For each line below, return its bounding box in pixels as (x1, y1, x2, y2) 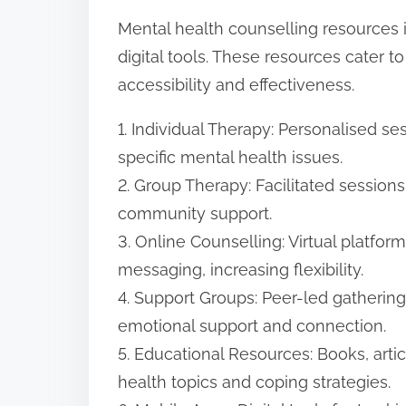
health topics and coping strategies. (118, 372, 391, 392)
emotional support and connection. (118, 316, 386, 336)
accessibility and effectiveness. (118, 75, 354, 95)
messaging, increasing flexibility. (118, 260, 363, 280)
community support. (118, 204, 272, 224)
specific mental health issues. (118, 148, 343, 168)
